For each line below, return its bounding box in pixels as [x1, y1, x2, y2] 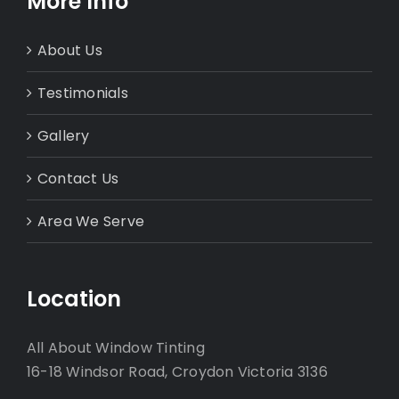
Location [27, 283, 121, 313]
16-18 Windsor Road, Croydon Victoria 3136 [27, 361, 328, 382]
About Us [37, 39, 102, 61]
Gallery [37, 125, 90, 146]
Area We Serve [37, 210, 145, 232]
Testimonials [37, 82, 128, 103]
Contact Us [37, 167, 119, 189]
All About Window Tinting [27, 337, 205, 358]
